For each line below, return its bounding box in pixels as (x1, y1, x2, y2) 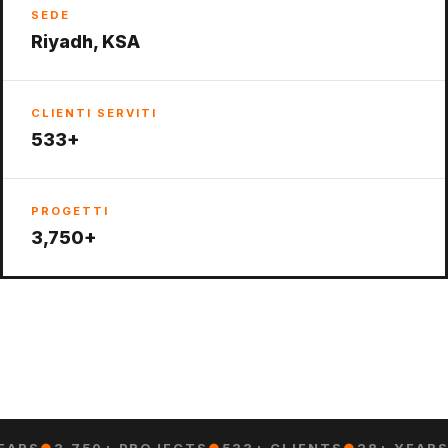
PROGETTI (31, 204, 109, 218)
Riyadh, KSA (31, 31, 140, 52)
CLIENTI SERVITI (31, 106, 157, 120)
